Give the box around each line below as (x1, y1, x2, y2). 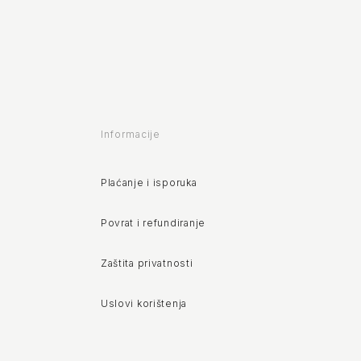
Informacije (100, 127, 161, 140)
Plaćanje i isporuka (100, 176, 197, 189)
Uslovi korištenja (100, 297, 188, 309)
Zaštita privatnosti (100, 256, 193, 269)
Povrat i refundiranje (100, 216, 205, 229)
